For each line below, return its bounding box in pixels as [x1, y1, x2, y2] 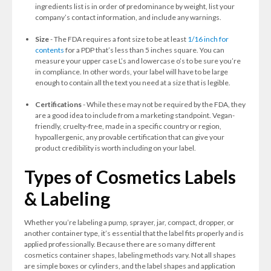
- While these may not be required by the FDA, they [82, 100, 246, 109]
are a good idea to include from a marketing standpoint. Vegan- [34, 111, 235, 120]
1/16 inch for [187, 34, 229, 44]
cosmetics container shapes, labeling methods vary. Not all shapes [24, 250, 236, 260]
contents [34, 45, 64, 54]
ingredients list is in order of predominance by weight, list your [34, 2, 235, 11]
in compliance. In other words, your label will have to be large [34, 67, 228, 76]
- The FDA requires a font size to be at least [50, 34, 188, 44]
